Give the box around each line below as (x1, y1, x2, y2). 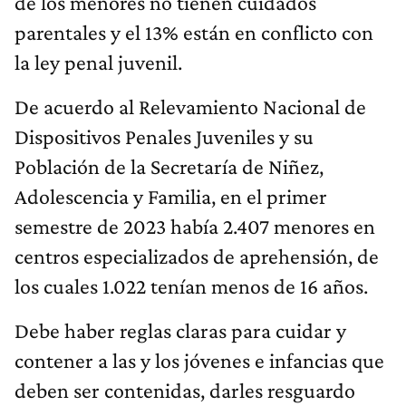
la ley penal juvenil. (14, 50, 182, 75)
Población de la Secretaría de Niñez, (14, 154, 324, 179)
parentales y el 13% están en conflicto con (14, 20, 373, 45)
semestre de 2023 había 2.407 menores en (14, 214, 375, 239)
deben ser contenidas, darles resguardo (14, 378, 355, 403)
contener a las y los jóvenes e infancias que (14, 348, 384, 373)
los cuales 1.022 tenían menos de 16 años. (14, 274, 368, 299)
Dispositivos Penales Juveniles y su (14, 124, 314, 150)
